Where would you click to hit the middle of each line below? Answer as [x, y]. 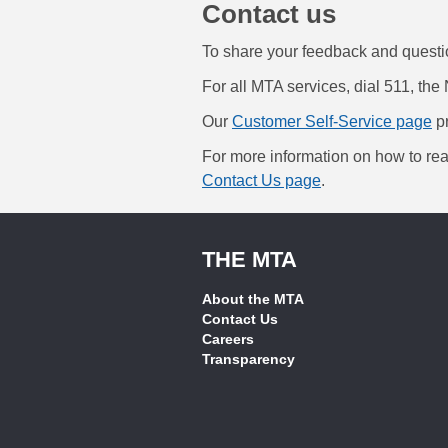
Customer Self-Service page [332, 121]
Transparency [248, 358]
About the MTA [253, 298]
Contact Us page [261, 180]
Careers [228, 338]
